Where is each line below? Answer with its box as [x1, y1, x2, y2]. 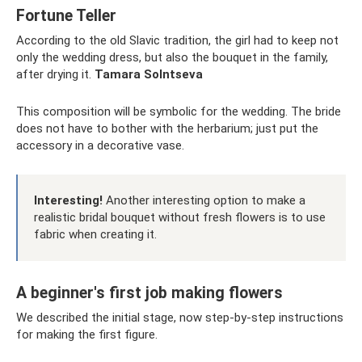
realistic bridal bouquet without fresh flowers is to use [34, 209, 326, 225]
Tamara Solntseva [95, 66, 203, 82]
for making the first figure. [16, 326, 158, 342]
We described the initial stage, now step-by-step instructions [16, 309, 343, 325]
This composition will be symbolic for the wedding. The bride [16, 103, 341, 119]
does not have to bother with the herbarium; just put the [16, 120, 318, 136]
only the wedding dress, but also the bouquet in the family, [16, 49, 328, 65]
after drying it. [16, 66, 95, 82]
